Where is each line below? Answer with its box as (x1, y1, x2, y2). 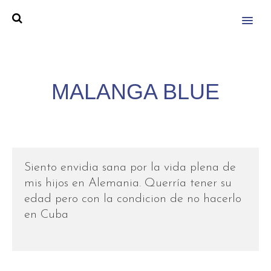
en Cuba (24, 209, 68, 221)
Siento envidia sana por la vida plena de (24, 162, 236, 174)
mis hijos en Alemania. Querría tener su (24, 177, 232, 189)
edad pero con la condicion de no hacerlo (24, 193, 241, 205)
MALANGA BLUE (51, 79, 220, 104)
